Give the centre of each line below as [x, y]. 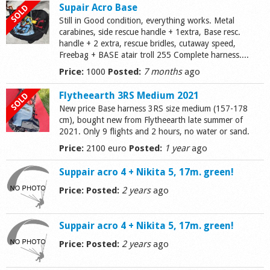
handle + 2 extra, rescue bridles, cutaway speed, [147, 43]
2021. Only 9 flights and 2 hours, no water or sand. [154, 131]
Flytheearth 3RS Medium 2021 [129, 95]
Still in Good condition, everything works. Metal [147, 20]
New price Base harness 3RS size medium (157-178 [153, 108]
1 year [177, 148]
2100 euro [105, 148]
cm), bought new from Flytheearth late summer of [151, 120]
